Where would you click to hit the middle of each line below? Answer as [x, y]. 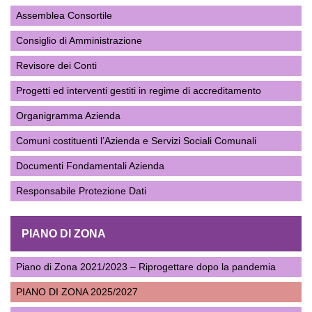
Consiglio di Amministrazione [79, 40]
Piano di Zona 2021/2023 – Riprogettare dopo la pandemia [146, 267]
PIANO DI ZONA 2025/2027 [77, 292]
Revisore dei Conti [56, 65]
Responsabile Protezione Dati [81, 191]
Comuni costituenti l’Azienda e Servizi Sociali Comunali [136, 141]
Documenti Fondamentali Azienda [90, 166]
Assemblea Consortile [64, 15]
